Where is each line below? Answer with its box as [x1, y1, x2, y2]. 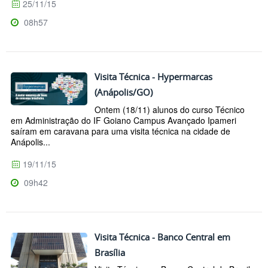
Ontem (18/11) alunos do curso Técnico [95, 103, 245, 115]
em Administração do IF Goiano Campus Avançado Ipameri [11, 114, 236, 126]
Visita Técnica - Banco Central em [95, 230, 230, 243]
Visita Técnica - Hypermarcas [95, 70, 212, 83]
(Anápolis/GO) [95, 86, 153, 98]
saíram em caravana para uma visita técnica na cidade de [11, 124, 230, 137]
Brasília [95, 246, 125, 258]
